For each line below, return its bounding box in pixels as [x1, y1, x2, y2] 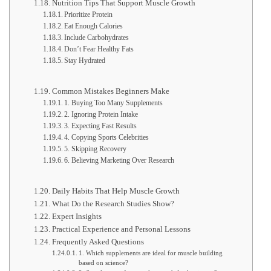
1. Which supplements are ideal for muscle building [79, 249, 223, 256]
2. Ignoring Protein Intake [64, 110, 139, 119]
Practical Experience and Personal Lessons [51, 224, 191, 233]
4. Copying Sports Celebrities [64, 133, 149, 142]
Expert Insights [51, 211, 102, 221]
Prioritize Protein [64, 10, 113, 19]
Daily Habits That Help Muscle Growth [51, 186, 180, 195]
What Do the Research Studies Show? [51, 198, 174, 208]
